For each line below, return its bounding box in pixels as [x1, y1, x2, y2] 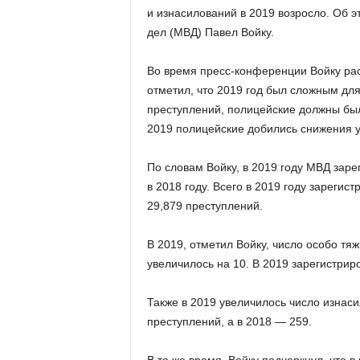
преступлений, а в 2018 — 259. [146, 315, 312, 328]
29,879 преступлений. [146, 199, 263, 212]
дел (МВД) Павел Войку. [146, 26, 274, 39]
